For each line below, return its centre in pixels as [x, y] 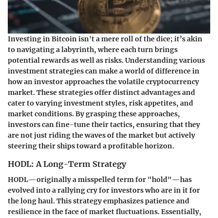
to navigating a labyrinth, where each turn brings [93, 49]
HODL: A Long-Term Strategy [67, 164]
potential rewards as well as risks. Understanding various [106, 60]
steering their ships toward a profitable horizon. [91, 146]
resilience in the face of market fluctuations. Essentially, [105, 212]
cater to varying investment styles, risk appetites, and [100, 103]
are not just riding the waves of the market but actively [101, 135]
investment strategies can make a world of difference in [104, 71]
